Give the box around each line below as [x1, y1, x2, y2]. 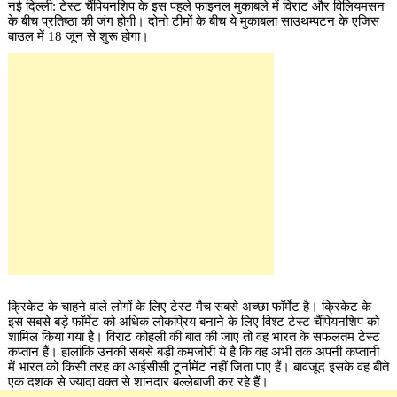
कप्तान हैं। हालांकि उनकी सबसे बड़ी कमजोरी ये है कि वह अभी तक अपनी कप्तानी [7, 344, 379, 359]
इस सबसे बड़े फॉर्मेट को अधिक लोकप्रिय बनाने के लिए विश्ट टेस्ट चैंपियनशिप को [7, 314, 379, 329]
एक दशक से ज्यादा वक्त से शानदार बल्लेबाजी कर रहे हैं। [7, 374, 272, 389]
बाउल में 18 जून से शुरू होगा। [7, 28, 152, 43]
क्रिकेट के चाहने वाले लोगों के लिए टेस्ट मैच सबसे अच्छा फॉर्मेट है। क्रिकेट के [7, 299, 371, 314]
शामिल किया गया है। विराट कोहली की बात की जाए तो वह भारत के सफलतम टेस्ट [7, 329, 380, 344]
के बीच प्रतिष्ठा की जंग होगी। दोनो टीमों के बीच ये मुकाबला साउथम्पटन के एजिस [7, 13, 379, 28]
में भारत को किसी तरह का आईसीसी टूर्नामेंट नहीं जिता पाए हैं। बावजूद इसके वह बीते [7, 359, 389, 374]
